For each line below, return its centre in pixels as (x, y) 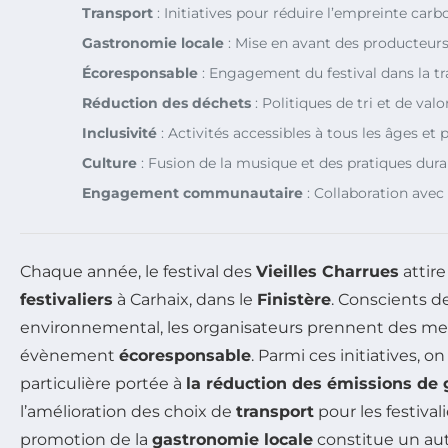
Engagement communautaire (192, 192)
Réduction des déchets (166, 102)
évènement (69, 355)
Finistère (294, 299)
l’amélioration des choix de (128, 411)
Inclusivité (119, 132)
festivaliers (66, 299)
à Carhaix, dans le (185, 299)
